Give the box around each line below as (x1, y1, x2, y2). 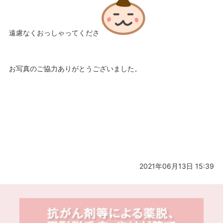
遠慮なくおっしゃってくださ (8, 28, 100, 37)
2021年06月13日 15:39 (139, 161, 215, 170)
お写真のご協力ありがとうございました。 (8, 64, 141, 73)
